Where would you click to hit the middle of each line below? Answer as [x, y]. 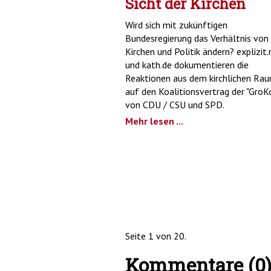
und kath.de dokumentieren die [187, 64]
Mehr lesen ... [154, 121]
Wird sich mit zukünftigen [176, 24]
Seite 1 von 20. [156, 236]
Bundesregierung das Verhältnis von [197, 38]
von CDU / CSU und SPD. [175, 104]
